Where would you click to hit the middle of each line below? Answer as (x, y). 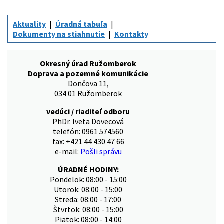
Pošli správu (101, 152)
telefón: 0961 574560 (88, 132)
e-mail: (67, 152)
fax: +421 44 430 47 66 (88, 142)
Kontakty (131, 34)
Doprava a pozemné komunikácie (88, 74)
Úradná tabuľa (81, 24)
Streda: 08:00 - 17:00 (88, 200)
